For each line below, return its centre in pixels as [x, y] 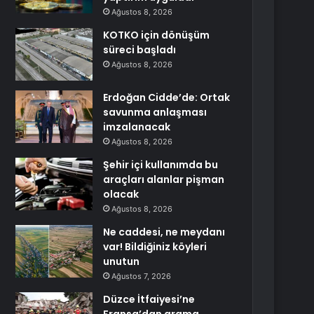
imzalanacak [137, 127]
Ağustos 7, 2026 [142, 276]
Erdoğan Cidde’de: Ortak [167, 97]
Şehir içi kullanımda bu [161, 165]
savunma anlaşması [155, 112]
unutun [122, 261]
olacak [121, 194]
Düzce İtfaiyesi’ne [149, 299]
